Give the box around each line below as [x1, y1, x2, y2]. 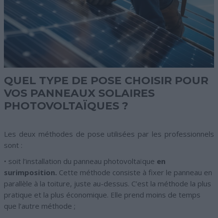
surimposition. [4, 167, 57, 177]
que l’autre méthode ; [4, 201, 75, 211]
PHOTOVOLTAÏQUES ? [4, 99, 128, 112]
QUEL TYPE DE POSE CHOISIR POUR [4, 74, 208, 87]
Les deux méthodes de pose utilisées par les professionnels [4, 129, 214, 139]
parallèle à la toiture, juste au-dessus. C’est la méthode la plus [4, 179, 211, 188]
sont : [4, 140, 22, 150]
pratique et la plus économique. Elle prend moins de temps [4, 190, 200, 200]
